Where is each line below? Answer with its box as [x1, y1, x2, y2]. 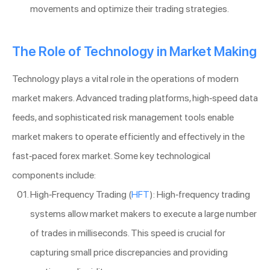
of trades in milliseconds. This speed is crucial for [30, 227, 225, 239]
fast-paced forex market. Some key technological [12, 149, 210, 162]
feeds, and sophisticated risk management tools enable [12, 111, 234, 123]
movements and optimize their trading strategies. [30, 2, 229, 14]
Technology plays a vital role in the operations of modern [12, 72, 239, 84]
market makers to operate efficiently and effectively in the [12, 130, 245, 142]
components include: [12, 169, 96, 181]
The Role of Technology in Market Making [12, 43, 257, 59]
